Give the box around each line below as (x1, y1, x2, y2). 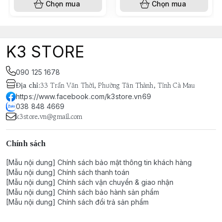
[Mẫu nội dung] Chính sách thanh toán (6, 168, 129, 176)
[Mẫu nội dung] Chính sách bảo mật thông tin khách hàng (6, 158, 192, 166)
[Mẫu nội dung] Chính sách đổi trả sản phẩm (6, 198, 149, 206)
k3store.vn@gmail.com (16, 111, 83, 121)
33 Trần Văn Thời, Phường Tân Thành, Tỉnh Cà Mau (40, 80, 195, 90)
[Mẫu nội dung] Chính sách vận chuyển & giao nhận (6, 178, 173, 186)
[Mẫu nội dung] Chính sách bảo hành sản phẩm (6, 188, 159, 196)
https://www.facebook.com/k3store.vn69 (16, 92, 151, 101)
